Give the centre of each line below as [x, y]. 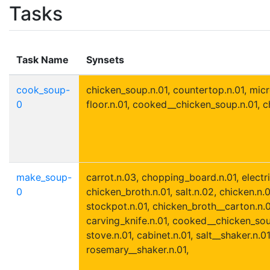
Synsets [105, 59]
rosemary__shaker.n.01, [137, 249]
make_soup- [44, 177]
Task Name [42, 59]
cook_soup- [43, 89]
